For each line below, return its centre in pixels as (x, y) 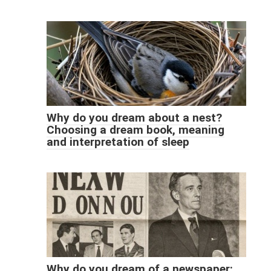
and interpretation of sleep (118, 142)
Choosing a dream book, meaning (135, 130)
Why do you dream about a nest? (134, 118)
